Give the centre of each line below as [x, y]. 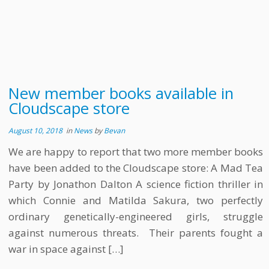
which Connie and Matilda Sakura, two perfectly [136, 201]
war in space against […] [66, 249]
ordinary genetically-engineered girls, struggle [136, 217]
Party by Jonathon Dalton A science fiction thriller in [136, 184]
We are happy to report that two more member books [136, 152]
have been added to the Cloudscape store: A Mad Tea [136, 168]
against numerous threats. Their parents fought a [136, 233]
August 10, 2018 [36, 131]
